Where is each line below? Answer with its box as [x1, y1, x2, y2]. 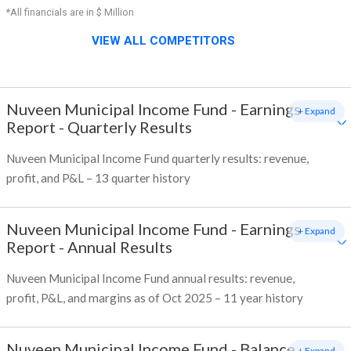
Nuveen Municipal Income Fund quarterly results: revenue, [6, 151, 309, 166]
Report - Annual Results [6, 237, 172, 257]
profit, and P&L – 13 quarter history [6, 171, 190, 186]
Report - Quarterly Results [6, 118, 192, 137]
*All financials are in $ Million [6, 6, 134, 19]
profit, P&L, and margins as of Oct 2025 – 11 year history [6, 291, 303, 306]
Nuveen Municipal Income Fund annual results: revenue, [6, 271, 295, 286]
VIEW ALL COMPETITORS [92, 34, 235, 49]
